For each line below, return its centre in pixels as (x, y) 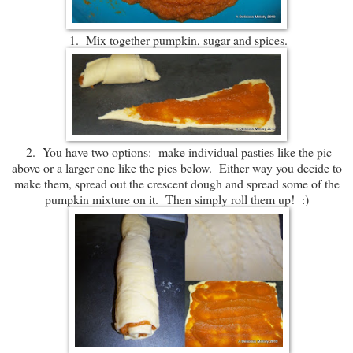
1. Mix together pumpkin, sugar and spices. (176, 40)
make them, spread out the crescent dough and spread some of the (176, 184)
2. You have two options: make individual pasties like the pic (176, 152)
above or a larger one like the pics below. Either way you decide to (176, 168)
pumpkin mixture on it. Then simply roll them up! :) (176, 199)
